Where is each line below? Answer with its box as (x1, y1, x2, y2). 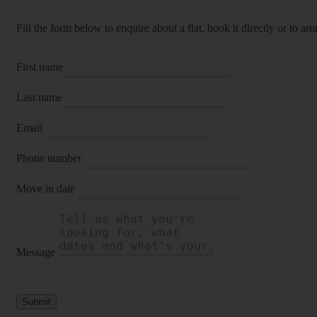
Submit (22, 296, 51, 307)
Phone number (16, 151, 81, 164)
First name (16, 60, 63, 73)
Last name (16, 91, 62, 103)
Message (16, 246, 55, 258)
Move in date (16, 182, 75, 195)
